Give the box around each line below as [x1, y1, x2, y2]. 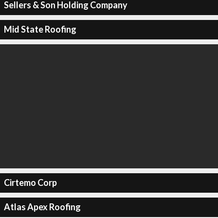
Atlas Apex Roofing [3, 201, 81, 212]
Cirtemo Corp [3, 177, 57, 188]
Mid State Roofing [3, 24, 76, 35]
